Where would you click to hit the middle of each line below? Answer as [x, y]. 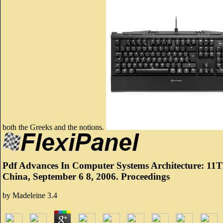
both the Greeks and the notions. [54, 127]
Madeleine [29, 196]
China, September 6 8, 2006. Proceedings [86, 176]
